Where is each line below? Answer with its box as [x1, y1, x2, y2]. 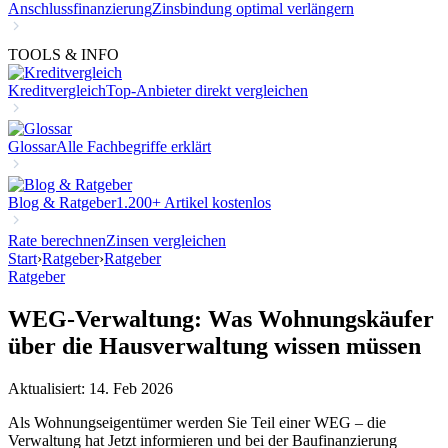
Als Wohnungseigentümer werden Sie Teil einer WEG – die [8, 413, 386, 431]
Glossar [8, 138, 56, 155]
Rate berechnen [8, 232, 106, 249]
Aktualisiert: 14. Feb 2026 [8, 379, 173, 397]
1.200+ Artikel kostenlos [116, 194, 271, 211]
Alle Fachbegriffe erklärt [56, 138, 211, 155]
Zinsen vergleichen [106, 232, 226, 249]
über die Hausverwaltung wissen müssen [8, 332, 421, 359]
